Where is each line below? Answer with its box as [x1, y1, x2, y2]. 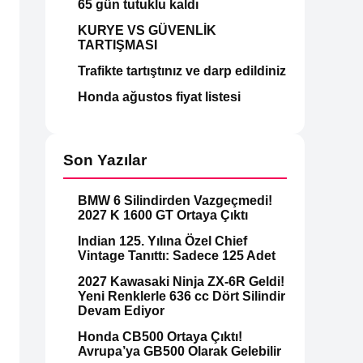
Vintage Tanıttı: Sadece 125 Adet [78, 249, 275, 263]
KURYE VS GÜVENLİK [78, 23, 216, 37]
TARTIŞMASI [78, 37, 157, 52]
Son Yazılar [63, 151, 147, 169]
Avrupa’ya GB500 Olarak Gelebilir [78, 344, 281, 359]
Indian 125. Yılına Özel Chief [78, 234, 247, 249]
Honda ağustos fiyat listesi [78, 89, 241, 104]
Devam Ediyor [78, 304, 164, 318]
